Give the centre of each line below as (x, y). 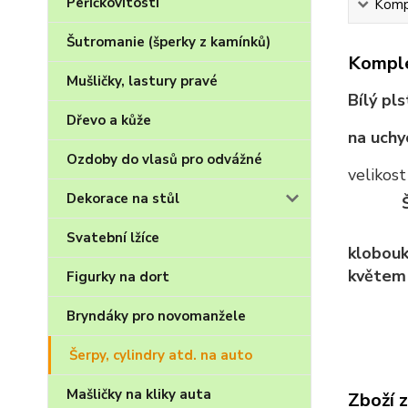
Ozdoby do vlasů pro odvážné (164, 159)
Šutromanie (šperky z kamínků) (168, 42)
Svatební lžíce (113, 238)
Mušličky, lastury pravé (142, 81)
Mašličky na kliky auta (139, 394)
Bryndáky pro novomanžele (156, 316)
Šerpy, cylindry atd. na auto (161, 355)
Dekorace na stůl (123, 199)
